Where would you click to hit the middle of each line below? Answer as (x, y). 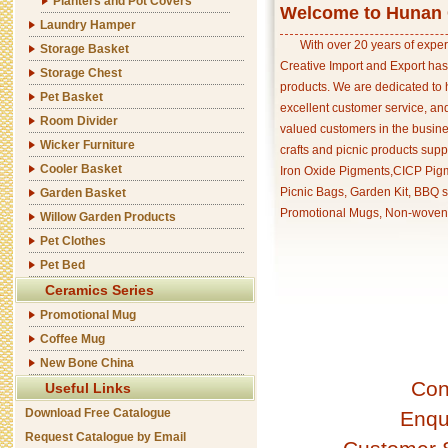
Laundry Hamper (88, 25)
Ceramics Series (99, 290)
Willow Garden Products (108, 217)
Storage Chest (81, 73)
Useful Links (88, 388)
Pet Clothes (73, 241)
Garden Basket (83, 193)
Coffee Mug (72, 339)
